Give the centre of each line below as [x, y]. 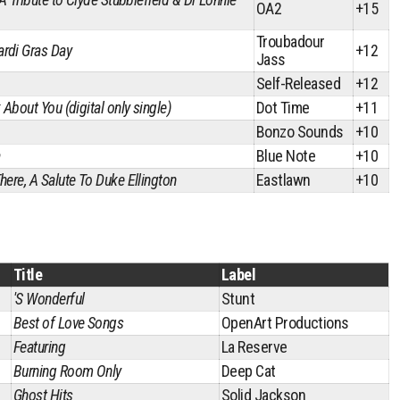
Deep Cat [249, 371]
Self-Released [298, 83]
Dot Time [283, 108]
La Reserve [254, 347]
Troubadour [291, 42]
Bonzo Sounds [300, 132]
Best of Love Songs [69, 323]
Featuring [40, 347]
